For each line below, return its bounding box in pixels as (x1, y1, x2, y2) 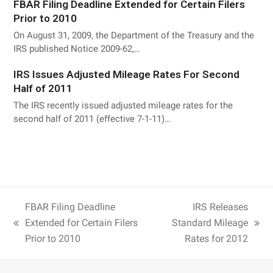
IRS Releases (192, 201, 248, 213)
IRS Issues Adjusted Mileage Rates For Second (13, 68, 240, 81)
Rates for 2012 (184, 233, 248, 245)
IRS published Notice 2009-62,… (13, 43, 141, 55)
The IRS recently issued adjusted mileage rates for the (13, 100, 233, 112)
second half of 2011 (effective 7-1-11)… (13, 113, 171, 125)
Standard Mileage (171, 217, 248, 229)
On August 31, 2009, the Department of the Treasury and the (13, 30, 255, 41)
